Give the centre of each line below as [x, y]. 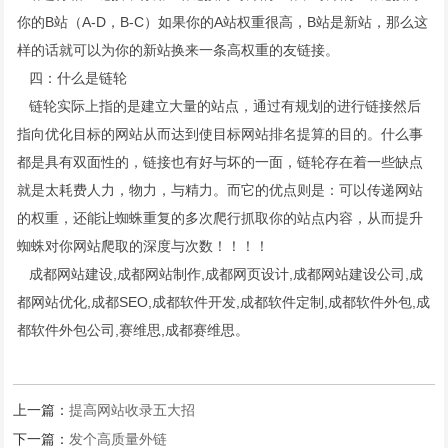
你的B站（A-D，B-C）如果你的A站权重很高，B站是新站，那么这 [223, 22]
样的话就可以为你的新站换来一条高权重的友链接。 [180, 50]
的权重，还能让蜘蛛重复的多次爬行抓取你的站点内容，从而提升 [220, 218]
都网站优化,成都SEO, [85, 302]
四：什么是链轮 [74, 78]
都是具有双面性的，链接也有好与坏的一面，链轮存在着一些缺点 [220, 162]
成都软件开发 [194, 302]
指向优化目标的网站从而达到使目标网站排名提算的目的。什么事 [220, 134]
